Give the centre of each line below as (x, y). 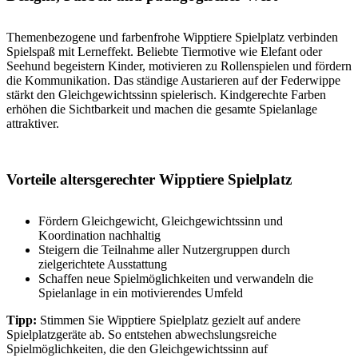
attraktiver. (33, 123)
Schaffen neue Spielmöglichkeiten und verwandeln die (176, 279)
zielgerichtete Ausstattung (103, 265)
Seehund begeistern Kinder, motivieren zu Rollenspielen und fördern (179, 66)
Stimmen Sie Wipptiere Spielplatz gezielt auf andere (169, 320)
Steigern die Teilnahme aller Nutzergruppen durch (164, 250)
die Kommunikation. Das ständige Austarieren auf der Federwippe (173, 80)
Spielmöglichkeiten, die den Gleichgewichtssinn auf (137, 349)
